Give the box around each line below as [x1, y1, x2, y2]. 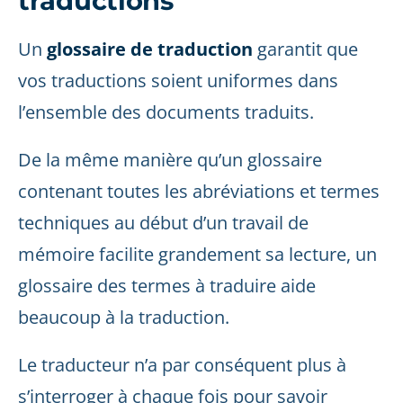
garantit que [253, 37, 358, 61]
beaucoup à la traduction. [18, 305, 229, 329]
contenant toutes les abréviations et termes [18, 179, 380, 203]
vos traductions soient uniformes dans [18, 68, 338, 93]
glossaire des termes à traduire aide [18, 273, 316, 298]
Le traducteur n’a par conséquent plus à [18, 353, 346, 377]
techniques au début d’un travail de [18, 210, 309, 235]
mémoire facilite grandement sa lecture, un [18, 242, 377, 266]
